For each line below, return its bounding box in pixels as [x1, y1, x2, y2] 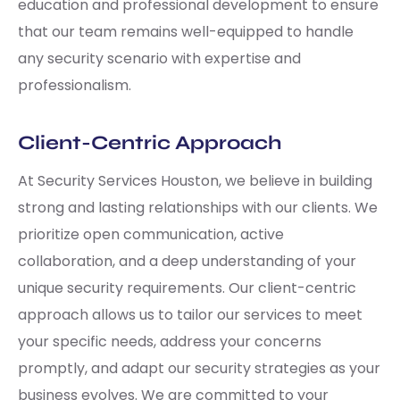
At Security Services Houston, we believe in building [18, 170, 372, 191]
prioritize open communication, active [18, 223, 284, 245]
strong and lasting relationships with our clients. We [18, 196, 378, 218]
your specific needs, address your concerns [18, 330, 321, 352]
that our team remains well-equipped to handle [18, 21, 354, 42]
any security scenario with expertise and [18, 47, 301, 69]
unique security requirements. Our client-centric [18, 277, 356, 298]
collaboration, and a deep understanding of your [18, 250, 356, 271]
